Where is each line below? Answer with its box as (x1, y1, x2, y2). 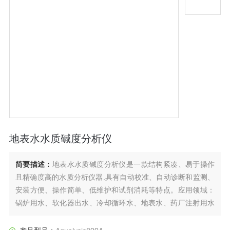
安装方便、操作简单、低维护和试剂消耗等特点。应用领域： (15, 185, 215, 194)
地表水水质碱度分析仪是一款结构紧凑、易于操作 (52, 160, 215, 168)
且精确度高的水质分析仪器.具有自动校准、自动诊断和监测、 (15, 172, 215, 181)
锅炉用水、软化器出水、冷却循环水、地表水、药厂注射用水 (15, 198, 215, 207)
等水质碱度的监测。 (15, 211, 80, 220)
